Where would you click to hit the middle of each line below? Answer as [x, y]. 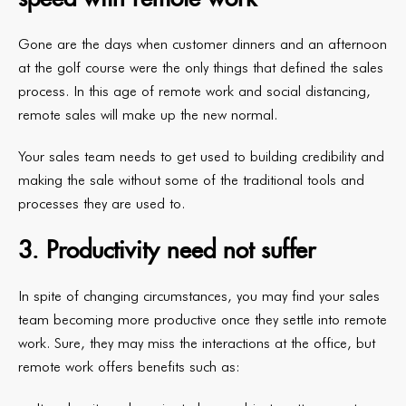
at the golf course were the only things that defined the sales [201, 68]
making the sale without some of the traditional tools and [191, 180]
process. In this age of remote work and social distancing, [194, 91]
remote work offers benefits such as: [129, 367]
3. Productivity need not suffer [167, 250]
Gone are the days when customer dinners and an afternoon [203, 44]
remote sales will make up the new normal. [148, 115]
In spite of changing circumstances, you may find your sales [199, 296]
